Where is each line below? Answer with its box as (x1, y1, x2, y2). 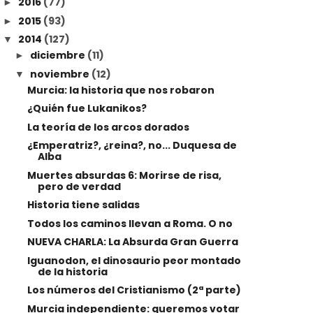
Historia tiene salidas (27, 198, 140, 212)
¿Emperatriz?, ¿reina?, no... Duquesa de (27, 138, 237, 153)
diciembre (29, 48, 87, 63)
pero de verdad (37, 179, 121, 194)
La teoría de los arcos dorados (27, 119, 189, 134)
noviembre (29, 66, 92, 81)
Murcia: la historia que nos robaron (27, 82, 214, 97)
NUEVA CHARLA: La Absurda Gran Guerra (27, 235, 238, 249)
